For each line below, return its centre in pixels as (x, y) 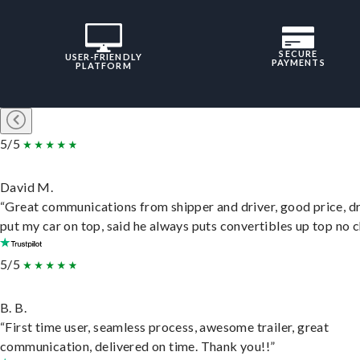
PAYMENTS (298, 63)
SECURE (299, 54)
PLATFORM (103, 66)
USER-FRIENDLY (103, 57)
